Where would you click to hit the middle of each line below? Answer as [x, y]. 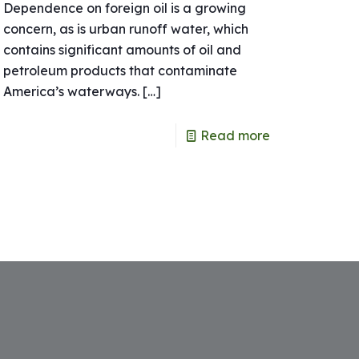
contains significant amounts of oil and [122, 49]
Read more [236, 135]
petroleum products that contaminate [120, 70]
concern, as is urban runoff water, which [125, 28]
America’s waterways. [71, 91]
